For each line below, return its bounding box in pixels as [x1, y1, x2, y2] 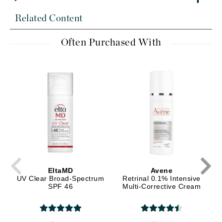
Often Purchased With [60, 38, 162, 48]
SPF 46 [48, 182, 73, 190]
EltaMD [48, 166, 73, 174]
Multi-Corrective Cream [122, 182, 201, 190]
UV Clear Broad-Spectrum [16, 174, 105, 182]
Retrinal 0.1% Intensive [122, 174, 201, 182]
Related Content [15, 14, 83, 23]
